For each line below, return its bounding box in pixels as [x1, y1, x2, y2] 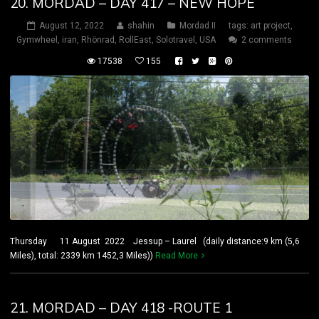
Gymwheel [16, 35, 58, 46]
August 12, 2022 [38, 21, 104, 31]
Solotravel [156, 35, 195, 46]
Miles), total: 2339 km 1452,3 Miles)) [10, 250, 155, 261]
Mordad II [179, 21, 216, 31]
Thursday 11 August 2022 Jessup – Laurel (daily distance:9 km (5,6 [10, 236, 300, 246]
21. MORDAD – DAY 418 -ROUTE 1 [10, 298, 232, 316]
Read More [155, 250, 198, 261]
